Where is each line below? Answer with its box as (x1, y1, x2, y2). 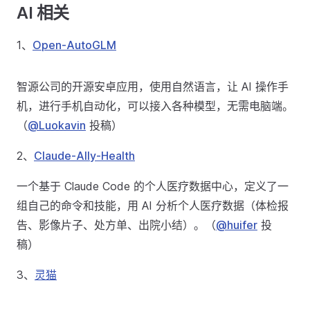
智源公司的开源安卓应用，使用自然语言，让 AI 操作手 (17, 80, 289, 93)
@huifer (216, 218, 257, 232)
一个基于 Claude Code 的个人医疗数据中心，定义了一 (17, 179, 289, 193)
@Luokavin (28, 118, 86, 132)
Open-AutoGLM (33, 38, 116, 52)
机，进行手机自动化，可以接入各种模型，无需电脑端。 (17, 99, 293, 113)
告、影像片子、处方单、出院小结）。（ (17, 218, 216, 232)
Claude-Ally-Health (34, 149, 135, 163)
